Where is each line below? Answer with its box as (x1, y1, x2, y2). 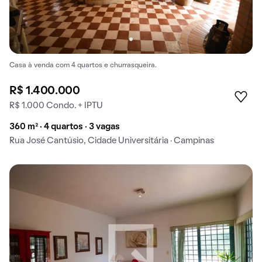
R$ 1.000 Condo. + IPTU (9, 102, 103, 111)
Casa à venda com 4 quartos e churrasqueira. (9, 63, 157, 69)
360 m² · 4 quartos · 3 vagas (9, 123, 120, 132)
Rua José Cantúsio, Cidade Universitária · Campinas (9, 137, 214, 146)
